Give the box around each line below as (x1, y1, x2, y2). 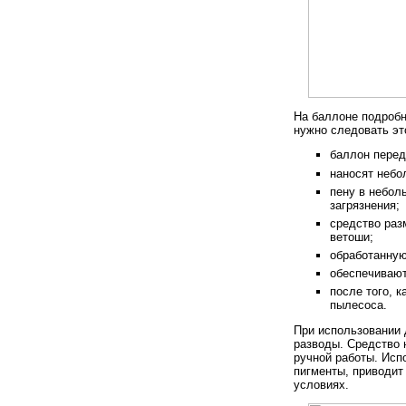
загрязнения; (330, 198, 400, 212)
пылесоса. (330, 298, 387, 313)
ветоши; (330, 229, 373, 244)
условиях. (294, 377, 349, 391)
